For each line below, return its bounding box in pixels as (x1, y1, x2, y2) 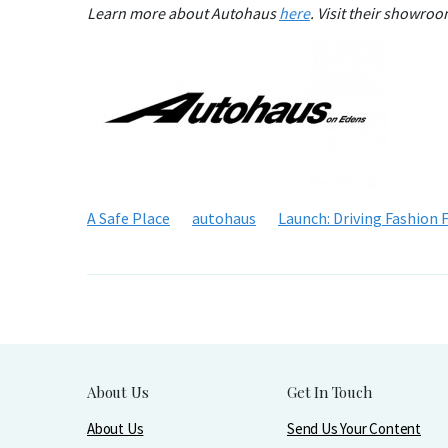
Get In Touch (287, 382, 372, 402)
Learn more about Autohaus (87, 3, 279, 23)
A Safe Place (87, 208, 170, 228)
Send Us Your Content (287, 419, 421, 438)
